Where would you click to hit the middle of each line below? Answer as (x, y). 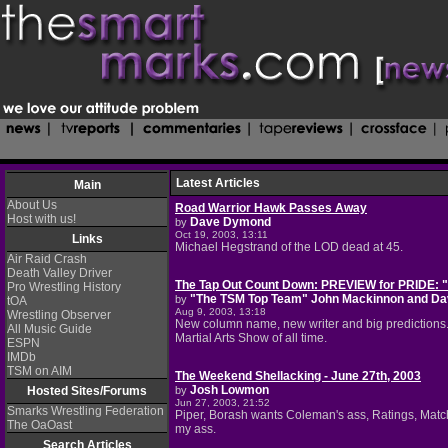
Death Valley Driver (59, 273)
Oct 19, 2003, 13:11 (221, 234)
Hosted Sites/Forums (87, 391)
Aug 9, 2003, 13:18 (220, 311)
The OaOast (39, 425)
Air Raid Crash (47, 259)
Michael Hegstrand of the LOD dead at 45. (289, 247)
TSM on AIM (39, 371)
